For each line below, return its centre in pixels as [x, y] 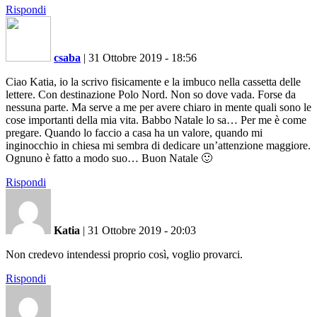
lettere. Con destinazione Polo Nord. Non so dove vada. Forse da [151, 94]
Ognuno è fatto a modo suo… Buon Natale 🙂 [109, 158]
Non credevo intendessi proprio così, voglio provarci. [124, 254]
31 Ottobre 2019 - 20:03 [142, 230]
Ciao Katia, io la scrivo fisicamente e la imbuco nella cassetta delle [153, 81]
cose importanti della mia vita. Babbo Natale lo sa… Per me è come [156, 120]
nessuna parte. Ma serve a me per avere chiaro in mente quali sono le [158, 107]
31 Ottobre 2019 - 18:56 [143, 57]
